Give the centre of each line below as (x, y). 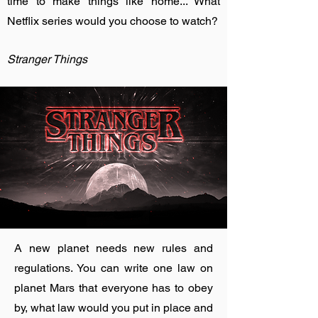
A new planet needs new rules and (114, 248)
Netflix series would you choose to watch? (113, 21)
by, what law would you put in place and (114, 308)
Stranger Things (47, 59)
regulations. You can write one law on (114, 268)
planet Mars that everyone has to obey (114, 288)
